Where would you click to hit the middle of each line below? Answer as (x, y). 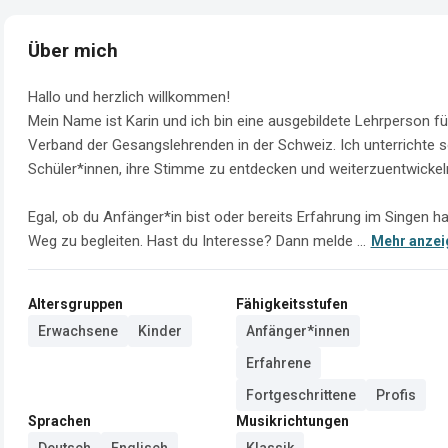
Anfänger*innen (298, 330)
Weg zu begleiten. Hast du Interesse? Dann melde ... (197, 240)
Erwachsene (78, 330)
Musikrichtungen (292, 420)
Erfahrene (278, 362)
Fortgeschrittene (301, 394)
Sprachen (59, 420)
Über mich (73, 50)
